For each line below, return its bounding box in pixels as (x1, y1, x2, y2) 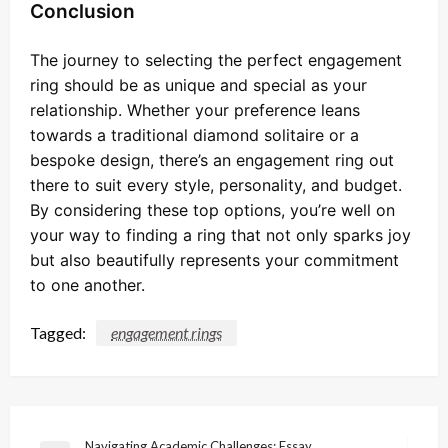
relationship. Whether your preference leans (30, 100, 360, 121)
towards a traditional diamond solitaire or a (30, 125, 359, 146)
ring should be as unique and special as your (30, 75, 367, 96)
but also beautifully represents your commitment (30, 250, 399, 271)
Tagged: (30, 323, 86, 343)
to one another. (30, 275, 145, 296)
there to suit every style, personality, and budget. (30, 175, 402, 196)
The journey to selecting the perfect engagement (30, 50, 402, 71)
